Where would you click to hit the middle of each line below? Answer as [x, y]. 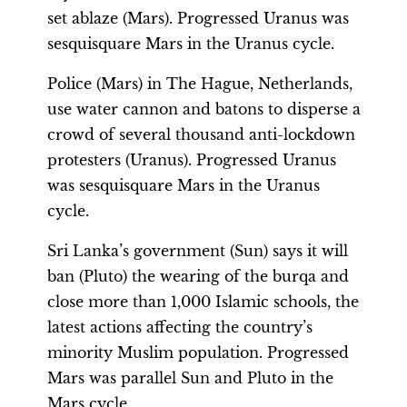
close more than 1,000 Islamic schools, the [203, 302]
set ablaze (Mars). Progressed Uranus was [198, 18]
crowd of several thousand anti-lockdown [201, 134]
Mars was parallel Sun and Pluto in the [190, 378]
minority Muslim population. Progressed [198, 352]
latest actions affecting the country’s [180, 327]
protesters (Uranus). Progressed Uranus [192, 160]
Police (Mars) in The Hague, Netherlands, [200, 84]
